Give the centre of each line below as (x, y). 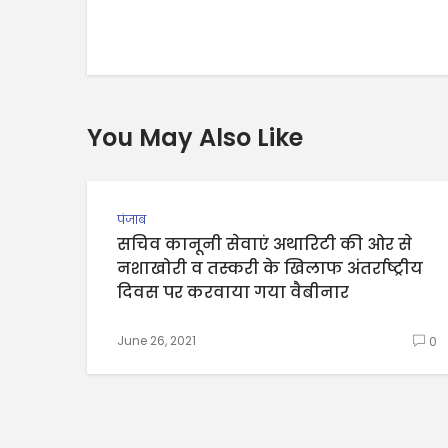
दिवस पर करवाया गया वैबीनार (233, 293)
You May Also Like (195, 138)
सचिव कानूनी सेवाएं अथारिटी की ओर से (264, 245)
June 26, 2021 (156, 341)
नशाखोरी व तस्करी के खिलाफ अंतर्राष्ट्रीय (270, 269)
